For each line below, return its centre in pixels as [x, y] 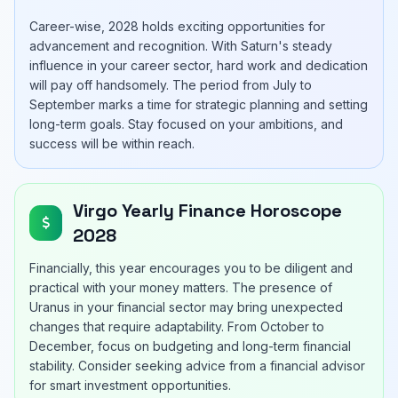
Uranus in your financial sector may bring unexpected [186, 307]
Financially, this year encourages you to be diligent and [191, 268]
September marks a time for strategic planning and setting [199, 104]
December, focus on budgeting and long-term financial [190, 346]
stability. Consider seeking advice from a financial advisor [197, 366]
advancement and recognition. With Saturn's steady [181, 46]
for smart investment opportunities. [130, 385]
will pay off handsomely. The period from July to [171, 85]
